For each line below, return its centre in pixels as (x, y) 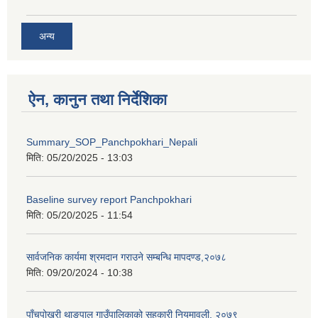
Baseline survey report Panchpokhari (109, 200)
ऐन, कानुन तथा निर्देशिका (98, 100)
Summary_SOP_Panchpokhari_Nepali (112, 142)
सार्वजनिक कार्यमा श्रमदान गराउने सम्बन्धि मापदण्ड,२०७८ (126, 257)
